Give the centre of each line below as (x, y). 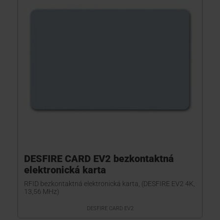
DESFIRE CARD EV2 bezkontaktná (99, 159)
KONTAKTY (23, 20)
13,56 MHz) (42, 192)
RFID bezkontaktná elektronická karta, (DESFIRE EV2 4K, (110, 184)
